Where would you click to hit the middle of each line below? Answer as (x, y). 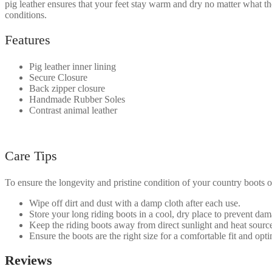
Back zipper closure (67, 88)
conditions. (26, 15)
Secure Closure (58, 77)
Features (28, 39)
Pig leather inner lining (73, 66)
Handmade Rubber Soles (77, 99)
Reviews (29, 260)
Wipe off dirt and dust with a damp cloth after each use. (135, 203)
